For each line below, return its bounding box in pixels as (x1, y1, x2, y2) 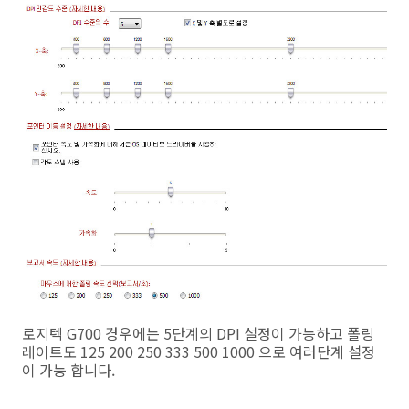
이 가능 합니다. (22, 359, 115, 382)
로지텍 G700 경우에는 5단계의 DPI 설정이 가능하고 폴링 (22, 322, 374, 345)
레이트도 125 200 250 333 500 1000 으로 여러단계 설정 (22, 341, 375, 363)
